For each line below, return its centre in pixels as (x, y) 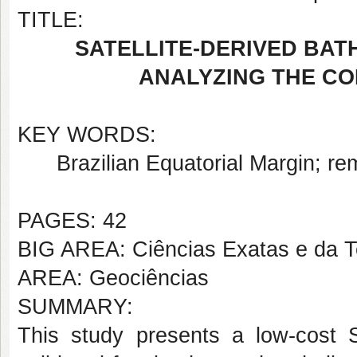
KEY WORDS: (87, 135)
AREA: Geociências (113, 278)
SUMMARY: (75, 307)
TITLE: (51, 20)
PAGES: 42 (72, 221)
